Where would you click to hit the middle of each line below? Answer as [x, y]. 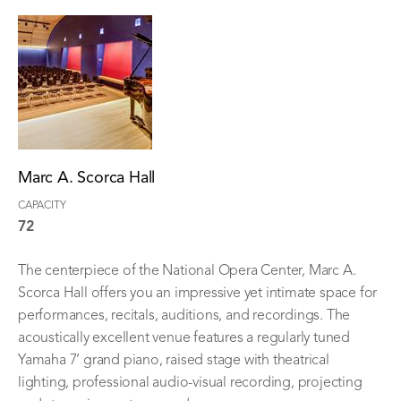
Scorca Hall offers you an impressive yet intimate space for [198, 293]
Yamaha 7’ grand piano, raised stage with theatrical [174, 360]
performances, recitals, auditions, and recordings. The [184, 316]
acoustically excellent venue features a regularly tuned [184, 338]
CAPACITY [42, 205]
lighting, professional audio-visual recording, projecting [190, 383]
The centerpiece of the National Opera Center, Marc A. [187, 271]
